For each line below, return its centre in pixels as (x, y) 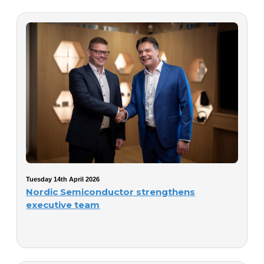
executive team (63, 205)
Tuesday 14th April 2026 (63, 179)
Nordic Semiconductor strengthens (111, 192)
